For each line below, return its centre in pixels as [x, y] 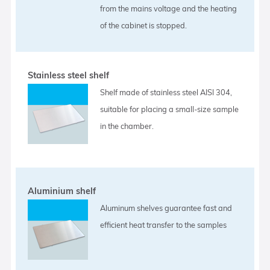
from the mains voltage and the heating [169, 8]
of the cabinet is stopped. [144, 25]
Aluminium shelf [62, 191]
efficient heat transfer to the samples [164, 224]
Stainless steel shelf [69, 75]
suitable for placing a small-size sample [170, 109]
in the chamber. [127, 126]
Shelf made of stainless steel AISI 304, [166, 92]
